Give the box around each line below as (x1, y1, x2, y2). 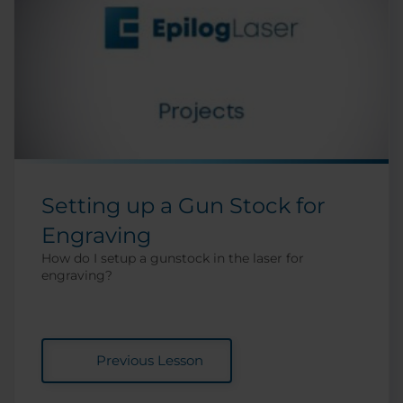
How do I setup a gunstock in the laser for (41, 249, 304, 266)
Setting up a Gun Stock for (41, 192, 326, 219)
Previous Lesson (95, 351, 203, 369)
